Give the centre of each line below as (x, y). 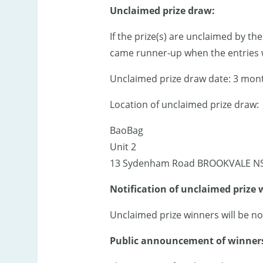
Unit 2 (123, 147)
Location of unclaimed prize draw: (184, 105)
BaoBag (126, 131)
